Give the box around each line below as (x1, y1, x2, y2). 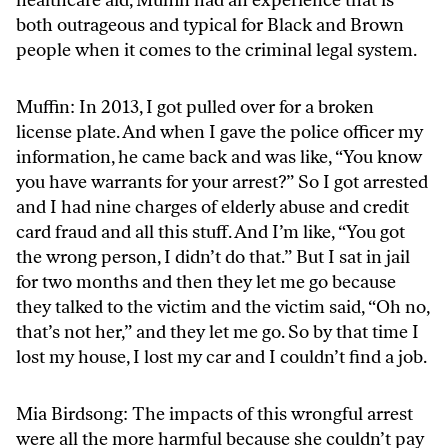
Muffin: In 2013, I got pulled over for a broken (16, 95, 374, 118)
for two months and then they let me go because (16, 270, 396, 293)
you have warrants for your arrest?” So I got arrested (16, 170, 428, 193)
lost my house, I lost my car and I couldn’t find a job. (16, 345, 427, 368)
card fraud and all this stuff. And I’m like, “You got (16, 220, 405, 243)
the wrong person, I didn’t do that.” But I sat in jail (16, 245, 410, 268)
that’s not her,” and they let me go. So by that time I (16, 320, 419, 343)
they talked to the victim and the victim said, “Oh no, (16, 295, 429, 318)
